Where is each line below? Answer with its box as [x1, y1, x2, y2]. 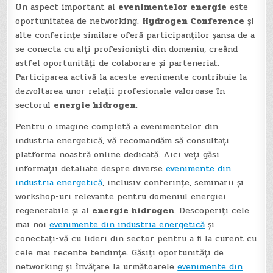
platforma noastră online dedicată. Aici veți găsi [15, 147, 220, 161]
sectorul [15, 98, 54, 112]
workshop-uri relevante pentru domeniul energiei [15, 190, 227, 203]
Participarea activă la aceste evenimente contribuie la [15, 70, 247, 83]
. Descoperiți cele [174, 204, 250, 217]
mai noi [15, 218, 50, 231]
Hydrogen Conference [142, 14, 245, 27]
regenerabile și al [15, 204, 93, 217]
